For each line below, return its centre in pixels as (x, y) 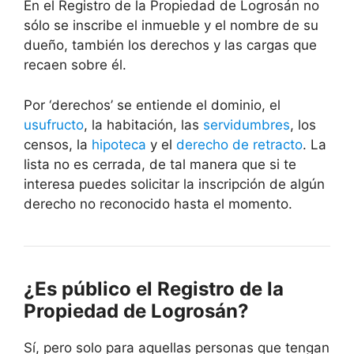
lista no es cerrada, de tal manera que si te (160, 164)
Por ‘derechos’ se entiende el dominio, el (152, 105)
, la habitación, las (143, 124)
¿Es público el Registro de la (154, 288)
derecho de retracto (239, 144)
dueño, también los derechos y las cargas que (170, 45)
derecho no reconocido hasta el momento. (158, 203)
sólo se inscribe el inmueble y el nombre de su (171, 26)
